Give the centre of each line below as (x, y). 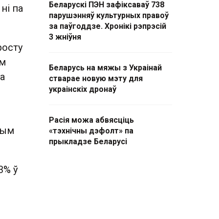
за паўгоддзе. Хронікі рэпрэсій (108, 26)
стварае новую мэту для (96, 78)
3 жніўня (65, 37)
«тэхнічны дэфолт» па (91, 131)
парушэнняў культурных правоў (109, 15)
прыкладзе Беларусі (88, 142)
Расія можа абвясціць (91, 120)
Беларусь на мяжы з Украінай (105, 68)
